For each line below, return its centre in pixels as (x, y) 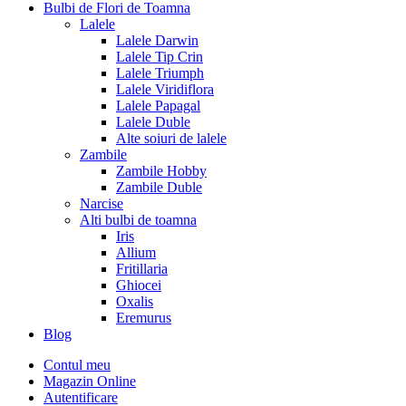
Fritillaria (142, 268)
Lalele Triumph (160, 72)
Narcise (101, 203)
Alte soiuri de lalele (171, 138)
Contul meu (77, 364)
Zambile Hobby (161, 170)
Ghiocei (139, 285)
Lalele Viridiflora (165, 89)
